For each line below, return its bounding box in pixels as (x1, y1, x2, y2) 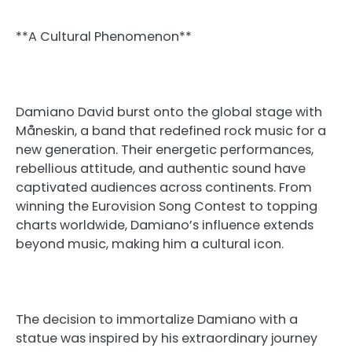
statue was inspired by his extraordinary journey (16, 329, 317, 348)
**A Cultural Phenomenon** (16, 27, 192, 46)
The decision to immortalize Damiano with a (16, 310, 298, 329)
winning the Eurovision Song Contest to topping (16, 197, 317, 216)
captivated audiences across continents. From (16, 178, 312, 197)
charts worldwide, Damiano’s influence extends (16, 216, 313, 235)
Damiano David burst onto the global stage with (16, 103, 322, 122)
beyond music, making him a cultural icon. (16, 235, 284, 254)
